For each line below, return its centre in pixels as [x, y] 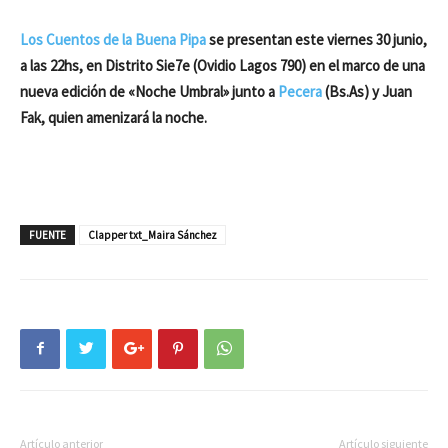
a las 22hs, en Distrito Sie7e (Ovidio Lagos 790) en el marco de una [222, 65]
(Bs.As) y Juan [367, 91]
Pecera [300, 91]
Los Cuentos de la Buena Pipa [113, 39]
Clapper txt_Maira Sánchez [152, 234]
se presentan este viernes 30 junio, [316, 39]
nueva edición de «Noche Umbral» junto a [149, 91]
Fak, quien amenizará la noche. [115, 117]
